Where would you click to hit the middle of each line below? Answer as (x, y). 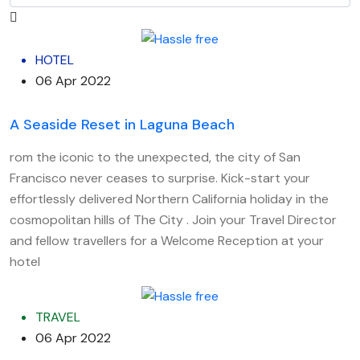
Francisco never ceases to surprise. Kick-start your (160, 178)
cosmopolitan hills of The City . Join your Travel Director (173, 219)
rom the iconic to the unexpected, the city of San (155, 157)
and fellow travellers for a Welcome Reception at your (167, 240)
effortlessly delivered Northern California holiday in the (169, 198)
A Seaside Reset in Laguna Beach (122, 124)
